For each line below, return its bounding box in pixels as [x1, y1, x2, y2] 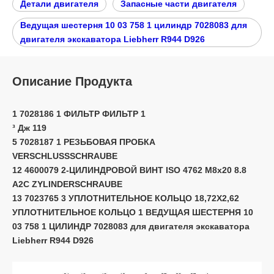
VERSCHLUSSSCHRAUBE [12, 151, 117, 161]
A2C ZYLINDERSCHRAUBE [12, 179, 122, 189]
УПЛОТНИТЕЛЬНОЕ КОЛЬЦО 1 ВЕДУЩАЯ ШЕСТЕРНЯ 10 [12, 207, 253, 217]
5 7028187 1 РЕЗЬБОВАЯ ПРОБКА [12, 137, 155, 147]
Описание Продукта [12, 75, 132, 88]
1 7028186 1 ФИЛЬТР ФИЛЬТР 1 [12, 109, 146, 119]
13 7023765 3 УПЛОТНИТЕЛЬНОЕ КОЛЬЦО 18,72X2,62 [12, 193, 239, 203]
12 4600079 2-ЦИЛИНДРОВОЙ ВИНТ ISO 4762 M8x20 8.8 [12, 165, 246, 175]
